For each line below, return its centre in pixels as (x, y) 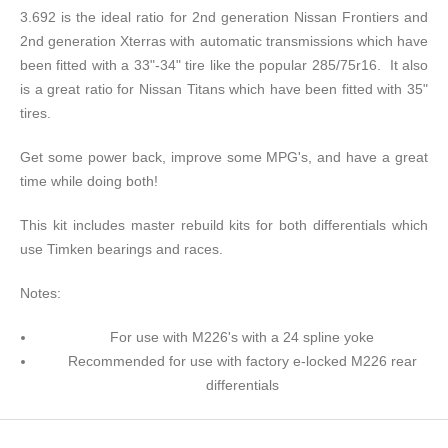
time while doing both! (93, 181)
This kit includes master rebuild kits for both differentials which (224, 225)
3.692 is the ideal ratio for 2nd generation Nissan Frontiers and (224, 17)
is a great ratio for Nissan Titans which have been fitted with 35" (224, 89)
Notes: (40, 293)
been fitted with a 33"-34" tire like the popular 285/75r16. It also (224, 65)
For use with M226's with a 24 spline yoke (242, 337)
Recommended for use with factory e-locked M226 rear (242, 361)
